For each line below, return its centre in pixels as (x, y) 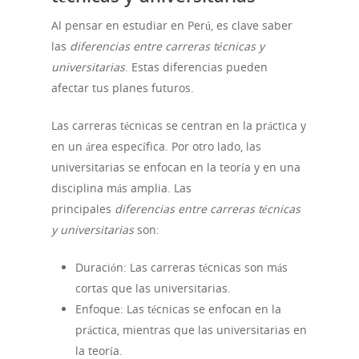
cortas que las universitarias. (153, 288)
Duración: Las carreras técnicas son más (182, 268)
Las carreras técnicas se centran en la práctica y (179, 126)
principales (83, 209)
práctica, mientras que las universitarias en (191, 330)
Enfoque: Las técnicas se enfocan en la (178, 309)
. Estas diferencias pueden (196, 67)
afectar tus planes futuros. (123, 88)
